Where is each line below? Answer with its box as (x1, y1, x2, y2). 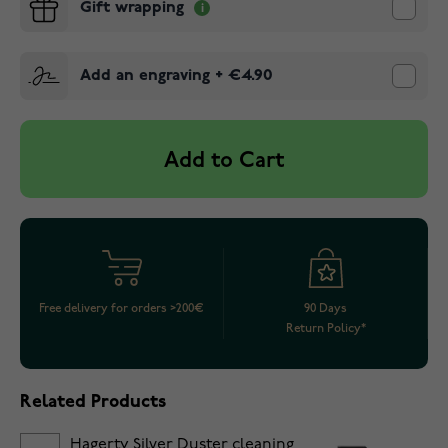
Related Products (20, 393, 166, 412)
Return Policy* (285, 321, 366, 336)
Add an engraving (80, 68, 210, 84)
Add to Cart (164, 150, 284, 173)
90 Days (304, 301, 347, 316)
